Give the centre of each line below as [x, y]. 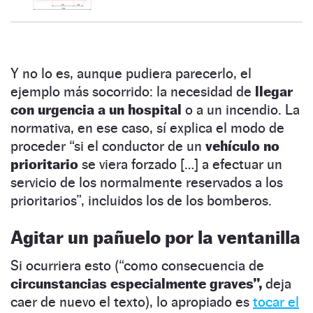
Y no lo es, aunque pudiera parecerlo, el [131, 73]
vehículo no [242, 146]
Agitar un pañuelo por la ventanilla [155, 237]
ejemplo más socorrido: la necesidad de [133, 91]
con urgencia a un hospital [98, 109]
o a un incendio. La [242, 109]
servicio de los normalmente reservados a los [147, 182]
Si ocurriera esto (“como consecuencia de [137, 265]
